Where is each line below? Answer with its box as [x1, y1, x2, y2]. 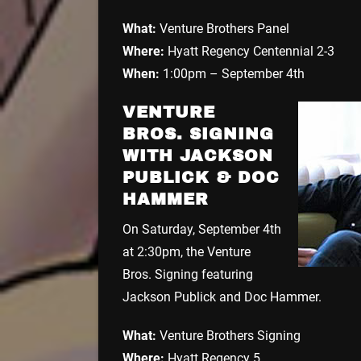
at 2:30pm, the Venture [122, 243, 251, 259]
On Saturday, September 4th [122, 221, 281, 237]
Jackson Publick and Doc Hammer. [122, 288, 322, 305]
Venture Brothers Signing [156, 327, 301, 343]
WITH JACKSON [122, 146, 273, 164]
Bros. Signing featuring [122, 266, 253, 282]
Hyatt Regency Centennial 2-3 [164, 43, 334, 59]
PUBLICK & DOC [122, 168, 280, 186]
